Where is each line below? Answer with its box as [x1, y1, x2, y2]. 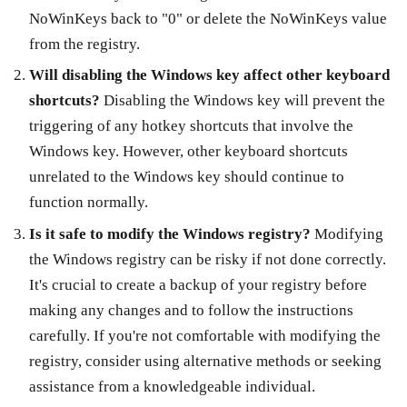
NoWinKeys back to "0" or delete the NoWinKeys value [28, 9, 387, 27]
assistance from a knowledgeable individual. [28, 378, 315, 396]
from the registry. [28, 35, 140, 53]
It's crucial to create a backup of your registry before [28, 276, 367, 294]
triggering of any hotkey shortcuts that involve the [28, 117, 353, 135]
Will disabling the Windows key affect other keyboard [28, 66, 390, 84]
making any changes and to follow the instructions [28, 302, 353, 320]
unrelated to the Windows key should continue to [28, 168, 344, 186]
